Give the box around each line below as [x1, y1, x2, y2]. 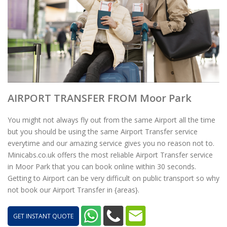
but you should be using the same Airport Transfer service [8, 127, 198, 136]
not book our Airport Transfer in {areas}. [8, 185, 139, 195]
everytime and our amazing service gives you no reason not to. [8, 138, 214, 148]
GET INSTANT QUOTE [13, 212, 73, 220]
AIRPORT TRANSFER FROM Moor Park [8, 91, 192, 105]
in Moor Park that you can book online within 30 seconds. [8, 162, 196, 171]
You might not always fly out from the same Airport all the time [8, 115, 215, 125]
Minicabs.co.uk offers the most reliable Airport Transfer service [8, 150, 213, 160]
